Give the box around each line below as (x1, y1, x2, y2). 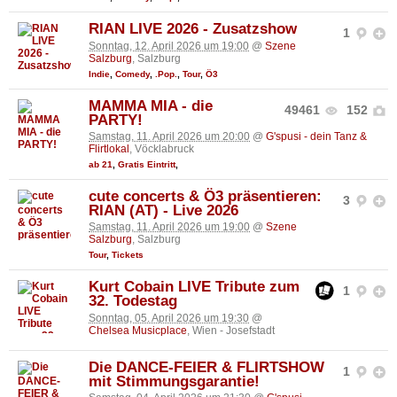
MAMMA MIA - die (89, 97, 213, 114)
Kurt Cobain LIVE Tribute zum (89, 278, 300, 296)
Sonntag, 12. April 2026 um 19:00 (89, 39, 249, 52)
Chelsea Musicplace (89, 323, 187, 337)
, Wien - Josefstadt (187, 323, 275, 337)
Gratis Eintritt (118, 160, 175, 170)
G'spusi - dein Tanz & (266, 130, 367, 144)
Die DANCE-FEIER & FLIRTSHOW (89, 358, 324, 376)
